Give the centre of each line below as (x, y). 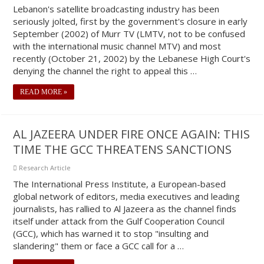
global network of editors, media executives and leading (127, 196)
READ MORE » (44, 92)
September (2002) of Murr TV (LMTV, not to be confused (129, 34)
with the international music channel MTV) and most (117, 46)
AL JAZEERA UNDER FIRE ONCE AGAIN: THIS (132, 134)
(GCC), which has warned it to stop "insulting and (111, 233)
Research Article (45, 168)
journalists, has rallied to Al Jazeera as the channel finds (125, 209)
